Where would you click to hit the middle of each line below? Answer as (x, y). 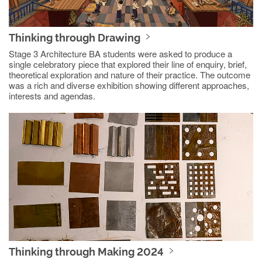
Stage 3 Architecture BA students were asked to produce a (120, 54)
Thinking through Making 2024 (86, 251)
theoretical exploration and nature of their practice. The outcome (130, 75)
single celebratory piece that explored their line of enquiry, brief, (128, 64)
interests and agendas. (52, 96)
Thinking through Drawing (75, 38)
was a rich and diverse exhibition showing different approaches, (129, 85)
